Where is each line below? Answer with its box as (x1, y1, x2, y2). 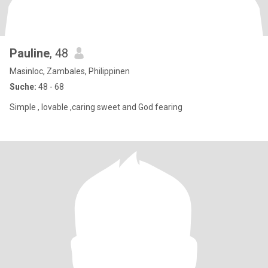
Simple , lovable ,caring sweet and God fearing (10, 102, 182, 112)
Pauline (10, 46, 50, 60)
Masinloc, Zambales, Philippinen (10, 66, 130, 76)
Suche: (10, 82, 36, 92)
